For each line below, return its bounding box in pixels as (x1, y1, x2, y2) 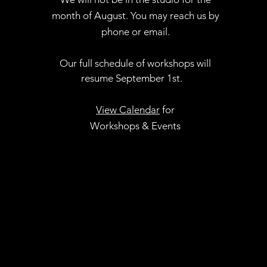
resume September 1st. (81, 72, 190, 84)
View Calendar (96, 103, 160, 116)
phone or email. (101, 25, 170, 38)
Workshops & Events (90, 119, 181, 132)
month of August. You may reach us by (51, 9, 219, 21)
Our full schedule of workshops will (60, 57, 212, 69)
